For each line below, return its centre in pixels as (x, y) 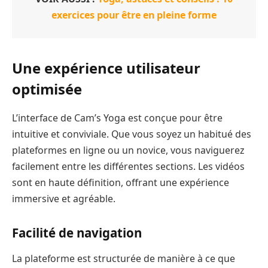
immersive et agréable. (64, 198)
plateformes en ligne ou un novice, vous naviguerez (128, 150)
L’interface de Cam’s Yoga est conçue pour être (117, 118)
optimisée (47, 89)
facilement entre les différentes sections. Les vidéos (128, 166)
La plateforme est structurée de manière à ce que (124, 258)
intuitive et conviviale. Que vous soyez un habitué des (132, 134)
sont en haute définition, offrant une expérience (121, 182)
